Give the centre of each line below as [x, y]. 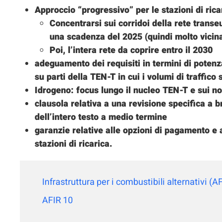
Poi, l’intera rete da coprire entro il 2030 [131, 51]
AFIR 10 [57, 201]
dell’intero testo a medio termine [101, 117]
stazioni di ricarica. [74, 144]
